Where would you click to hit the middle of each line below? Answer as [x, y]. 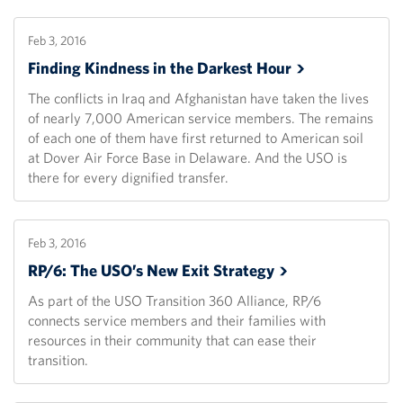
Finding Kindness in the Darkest [142, 68]
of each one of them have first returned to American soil [196, 138]
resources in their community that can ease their [172, 340]
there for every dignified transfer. [128, 178]
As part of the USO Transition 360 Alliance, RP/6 [175, 301]
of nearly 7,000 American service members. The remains [201, 118]
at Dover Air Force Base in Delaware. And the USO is [188, 158]
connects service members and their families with [177, 321]
